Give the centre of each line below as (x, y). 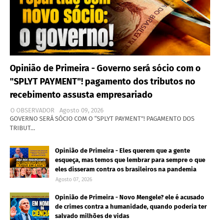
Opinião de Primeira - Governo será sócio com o (105, 68)
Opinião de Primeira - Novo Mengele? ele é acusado (130, 197)
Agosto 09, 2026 (82, 110)
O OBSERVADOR (32, 110)
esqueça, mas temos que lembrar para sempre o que (130, 160)
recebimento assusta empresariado (81, 95)
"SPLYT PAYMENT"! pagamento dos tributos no (103, 81)
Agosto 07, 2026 (74, 179)
